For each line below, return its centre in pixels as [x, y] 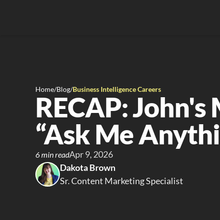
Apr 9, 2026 [91, 154]
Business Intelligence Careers [117, 89]
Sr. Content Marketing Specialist [122, 181]
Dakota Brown [88, 167]
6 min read [52, 154]
